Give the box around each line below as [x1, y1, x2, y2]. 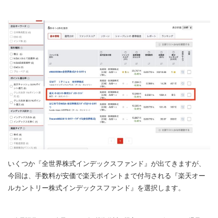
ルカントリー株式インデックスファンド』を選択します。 [8, 183, 185, 192]
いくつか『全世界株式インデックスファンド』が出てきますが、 [8, 159, 205, 167]
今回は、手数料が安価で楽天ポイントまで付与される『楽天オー [8, 171, 205, 180]
